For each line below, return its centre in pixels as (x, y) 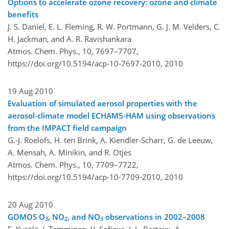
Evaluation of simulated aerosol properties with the (102, 103)
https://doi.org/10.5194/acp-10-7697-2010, (85, 63)
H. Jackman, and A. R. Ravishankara (70, 39)
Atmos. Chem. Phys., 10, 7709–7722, (73, 164)
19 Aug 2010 (30, 91)
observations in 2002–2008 (154, 216)
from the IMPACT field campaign (67, 128)
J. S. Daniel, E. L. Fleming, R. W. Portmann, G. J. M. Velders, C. (114, 26)
